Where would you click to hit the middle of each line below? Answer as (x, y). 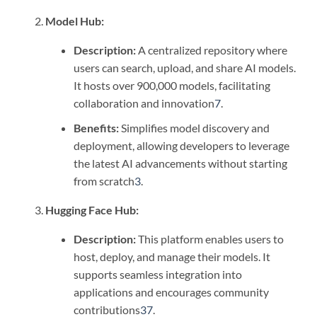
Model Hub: (75, 21)
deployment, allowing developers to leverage (181, 145)
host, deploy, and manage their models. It (172, 256)
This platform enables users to (210, 238)
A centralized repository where (212, 50)
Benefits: (96, 127)
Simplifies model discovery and (194, 127)
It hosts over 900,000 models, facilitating (172, 86)
